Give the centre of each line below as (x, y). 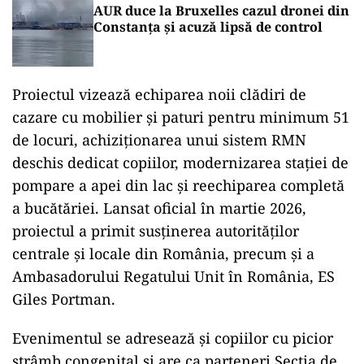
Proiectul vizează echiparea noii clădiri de (159, 94)
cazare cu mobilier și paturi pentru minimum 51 (181, 117)
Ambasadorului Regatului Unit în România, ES (173, 276)
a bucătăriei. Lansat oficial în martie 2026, (159, 208)
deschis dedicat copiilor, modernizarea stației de (180, 162)
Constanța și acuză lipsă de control (208, 27)
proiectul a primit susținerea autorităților (156, 231)
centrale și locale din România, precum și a (163, 253)
